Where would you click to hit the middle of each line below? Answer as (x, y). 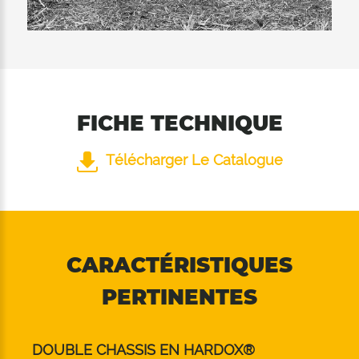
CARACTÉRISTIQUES (179, 266)
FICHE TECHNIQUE (179, 124)
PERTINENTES (179, 298)
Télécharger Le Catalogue (194, 160)
